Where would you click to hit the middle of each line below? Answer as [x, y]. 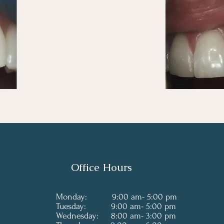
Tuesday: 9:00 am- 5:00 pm [116, 206]
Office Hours [101, 167]
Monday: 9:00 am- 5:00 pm [116, 197]
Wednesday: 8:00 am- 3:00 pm [116, 216]
